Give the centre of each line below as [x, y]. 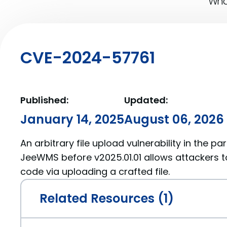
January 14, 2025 [72, 119]
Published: [44, 100]
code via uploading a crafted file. [95, 172]
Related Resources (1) [107, 198]
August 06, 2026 [174, 119]
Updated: [146, 100]
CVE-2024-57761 [88, 58]
